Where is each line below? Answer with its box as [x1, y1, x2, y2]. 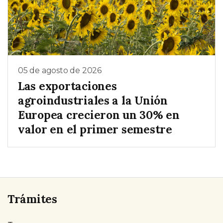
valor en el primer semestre [18, 122, 172, 137]
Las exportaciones [18, 79, 117, 94]
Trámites [7, 192, 57, 207]
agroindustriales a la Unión [18, 93, 168, 108]
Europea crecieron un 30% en [18, 108, 180, 122]
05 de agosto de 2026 [18, 65, 102, 75]
